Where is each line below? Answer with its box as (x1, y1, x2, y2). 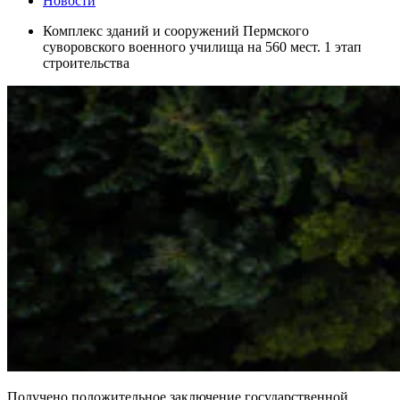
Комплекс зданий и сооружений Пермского (43, 22, 309, 38)
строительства (43, 54, 129, 71)
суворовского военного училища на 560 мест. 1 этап (43, 38, 362, 54)
